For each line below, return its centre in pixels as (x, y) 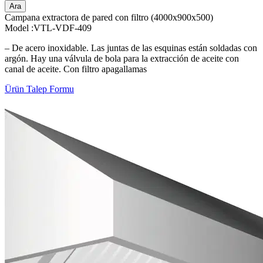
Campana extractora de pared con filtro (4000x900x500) (109, 17)
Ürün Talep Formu (39, 89)
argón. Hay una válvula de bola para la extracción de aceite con (122, 58)
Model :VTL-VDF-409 (48, 28)
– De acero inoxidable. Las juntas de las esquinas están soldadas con (131, 48)
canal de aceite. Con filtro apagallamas (76, 69)
